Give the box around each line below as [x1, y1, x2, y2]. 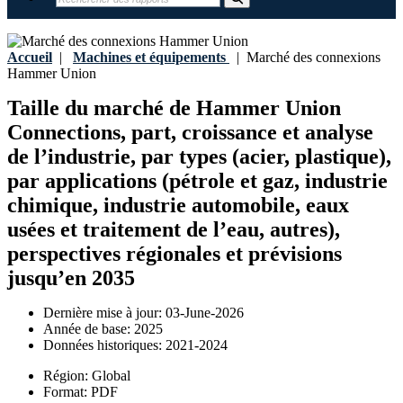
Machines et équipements [73, 49, 226, 65]
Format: [43, 384, 91, 400]
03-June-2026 [166, 305, 244, 321]
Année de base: [43, 321, 134, 337]
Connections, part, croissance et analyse [7, 121, 373, 145]
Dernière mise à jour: [43, 305, 166, 321]
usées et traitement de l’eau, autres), [7, 218, 340, 242]
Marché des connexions [239, 49, 381, 65]
